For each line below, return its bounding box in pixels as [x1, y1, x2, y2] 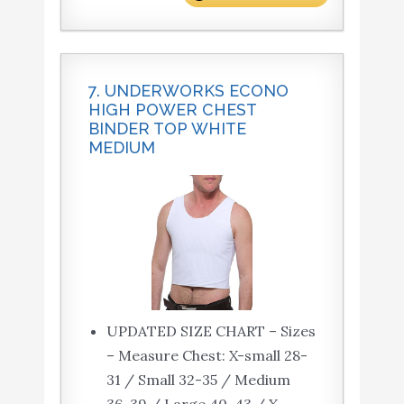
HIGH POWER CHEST [87, 100, 256, 120]
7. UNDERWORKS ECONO [87, 81, 289, 101]
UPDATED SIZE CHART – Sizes [106, 322, 316, 341]
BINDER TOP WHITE [87, 119, 246, 139]
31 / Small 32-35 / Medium [106, 371, 290, 390]
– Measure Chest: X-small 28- [106, 346, 308, 365]
